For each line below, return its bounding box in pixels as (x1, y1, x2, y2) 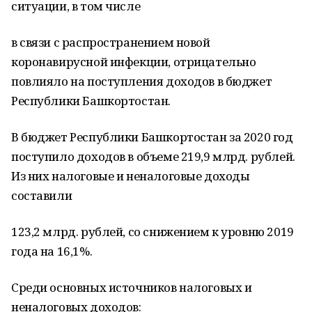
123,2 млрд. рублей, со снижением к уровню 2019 (11, 224, 294, 240)
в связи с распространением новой (11, 34, 210, 50)
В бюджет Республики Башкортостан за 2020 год (11, 129, 293, 145)
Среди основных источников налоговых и (11, 279, 252, 295)
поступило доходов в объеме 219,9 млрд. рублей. (11, 148, 295, 164)
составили (11, 187, 72, 203)
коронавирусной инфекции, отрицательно (11, 54, 256, 70)
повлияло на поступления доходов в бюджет (11, 73, 272, 89)
